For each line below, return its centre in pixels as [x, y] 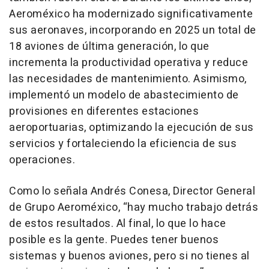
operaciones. [42, 160]
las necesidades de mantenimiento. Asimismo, [128, 79]
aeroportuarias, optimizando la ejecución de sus [131, 128]
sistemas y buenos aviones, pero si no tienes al [129, 256]
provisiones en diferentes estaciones [104, 112]
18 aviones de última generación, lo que [109, 47]
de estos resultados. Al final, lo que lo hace [118, 224]
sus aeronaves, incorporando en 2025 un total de [133, 31]
